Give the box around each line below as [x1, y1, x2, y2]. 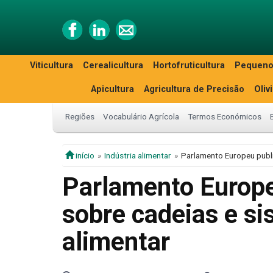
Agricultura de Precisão [144, 84, 244, 94]
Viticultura [30, 60, 73, 71]
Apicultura [91, 84, 134, 94]
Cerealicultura [83, 60, 143, 71]
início [74, 151, 94, 160]
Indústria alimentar [104, 151, 171, 160]
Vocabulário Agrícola [103, 112, 179, 121]
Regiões [65, 112, 94, 121]
